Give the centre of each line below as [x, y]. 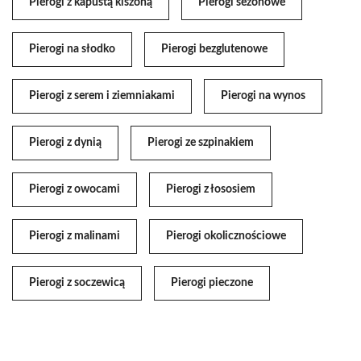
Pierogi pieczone [212, 283]
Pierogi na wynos [263, 96]
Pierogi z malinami [75, 237]
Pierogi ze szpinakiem [201, 143]
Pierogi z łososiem [211, 190]
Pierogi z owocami [75, 190]
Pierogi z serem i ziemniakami [102, 96]
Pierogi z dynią [65, 143]
